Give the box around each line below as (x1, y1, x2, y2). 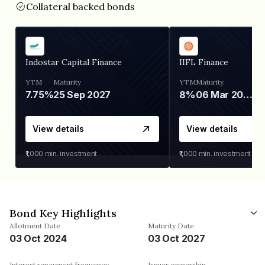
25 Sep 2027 (53, 88, 111, 101)
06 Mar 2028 (243, 88, 253, 101)
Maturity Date (148, 221, 194, 230)
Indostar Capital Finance (25, 56, 122, 67)
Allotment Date (9, 221, 60, 230)
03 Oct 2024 (9, 232, 67, 244)
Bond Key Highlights (9, 206, 117, 220)
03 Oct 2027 (148, 232, 205, 244)
